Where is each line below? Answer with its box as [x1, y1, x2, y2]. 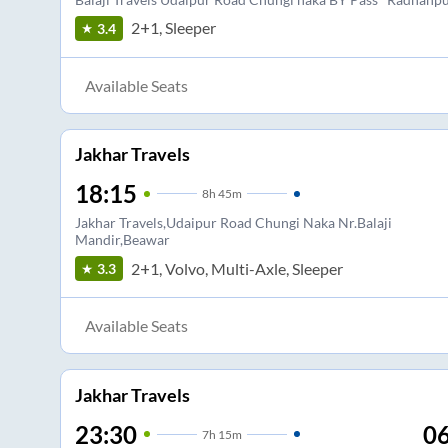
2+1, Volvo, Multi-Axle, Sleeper [130, 258, 343, 278]
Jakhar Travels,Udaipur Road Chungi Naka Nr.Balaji [74, 214, 392, 232]
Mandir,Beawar [74, 231, 170, 249]
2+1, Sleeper [130, 18, 216, 38]
